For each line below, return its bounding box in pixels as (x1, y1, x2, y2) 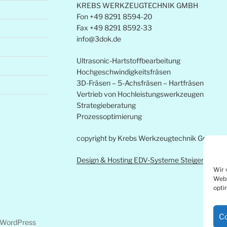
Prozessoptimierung (76, 112, 142, 121)
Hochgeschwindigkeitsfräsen (76, 67, 171, 77)
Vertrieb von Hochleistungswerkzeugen (76, 90, 204, 99)
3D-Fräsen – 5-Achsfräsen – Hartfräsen (76, 79, 204, 88)
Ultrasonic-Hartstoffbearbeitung (76, 56, 180, 65)
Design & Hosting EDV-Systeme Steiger (76, 156, 204, 165)
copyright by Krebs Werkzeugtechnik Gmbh (76, 134, 217, 143)
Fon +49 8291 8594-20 (76, 12, 153, 21)
